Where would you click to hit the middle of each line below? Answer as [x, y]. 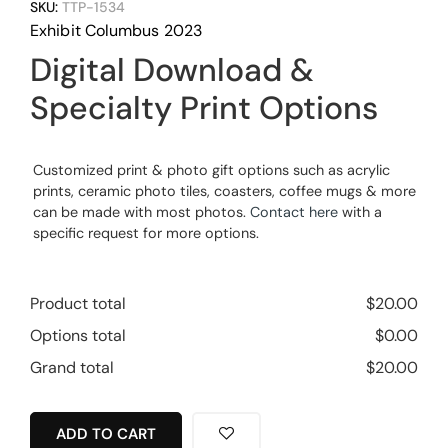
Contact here [294, 211]
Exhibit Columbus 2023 [116, 30]
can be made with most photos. [141, 211]
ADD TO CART [106, 433]
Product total [78, 303]
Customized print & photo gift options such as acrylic [211, 169]
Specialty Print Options [204, 107]
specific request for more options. [146, 232]
